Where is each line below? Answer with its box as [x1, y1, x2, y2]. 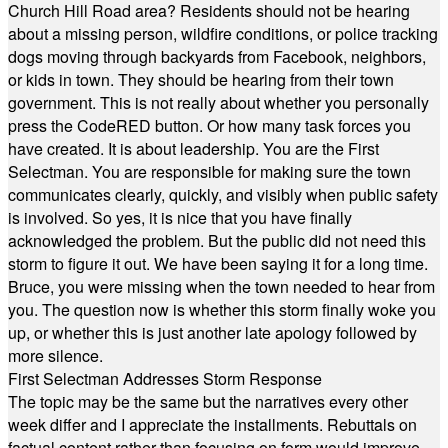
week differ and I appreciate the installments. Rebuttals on [8, 413, 417, 436]
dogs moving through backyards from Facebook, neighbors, [8, 45, 426, 68]
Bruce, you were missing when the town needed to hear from [8, 275, 435, 298]
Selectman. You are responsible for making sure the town [8, 160, 411, 183]
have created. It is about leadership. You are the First [8, 137, 379, 160]
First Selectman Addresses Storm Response [8, 367, 322, 390]
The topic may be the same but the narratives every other [8, 390, 408, 413]
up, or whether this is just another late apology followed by [8, 321, 417, 344]
